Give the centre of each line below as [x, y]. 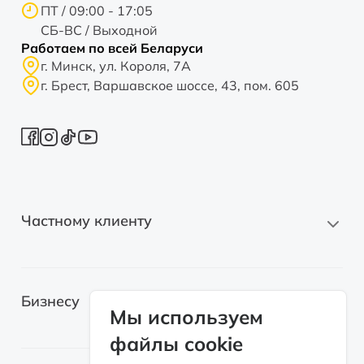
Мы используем [187, 317]
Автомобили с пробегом [96, 310]
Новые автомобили [81, 277]
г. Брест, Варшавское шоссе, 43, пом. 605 [170, 85]
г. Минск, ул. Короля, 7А [116, 66]
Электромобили [71, 342]
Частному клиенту [87, 221]
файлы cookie [177, 344]
